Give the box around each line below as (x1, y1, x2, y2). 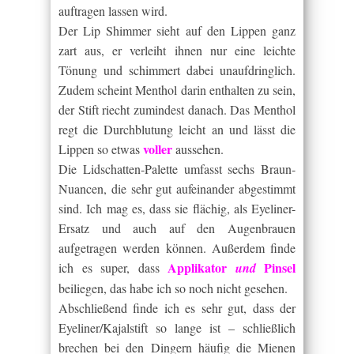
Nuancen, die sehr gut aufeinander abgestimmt (58, 180, 296, 197)
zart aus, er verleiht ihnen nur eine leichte (58, 42, 296, 58)
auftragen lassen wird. (58, 2, 168, 19)
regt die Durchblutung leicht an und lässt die (58, 121, 296, 137)
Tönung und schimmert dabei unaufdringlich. (58, 62, 296, 78)
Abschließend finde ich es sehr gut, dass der (58, 299, 296, 316)
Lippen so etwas (58, 141, 143, 157)
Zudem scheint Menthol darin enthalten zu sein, (58, 81, 296, 98)
